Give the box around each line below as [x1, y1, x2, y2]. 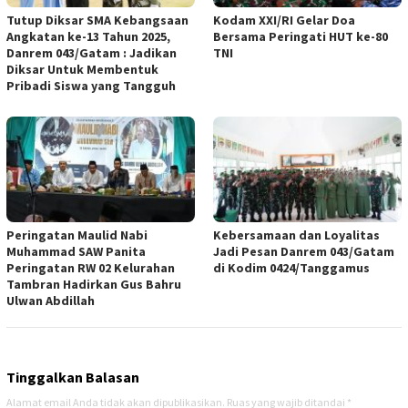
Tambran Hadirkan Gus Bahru [6, 276, 181, 293]
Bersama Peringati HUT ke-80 [213, 28, 388, 46]
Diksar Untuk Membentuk [6, 61, 158, 78]
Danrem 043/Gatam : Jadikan [6, 45, 177, 62]
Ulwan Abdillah [6, 292, 95, 310]
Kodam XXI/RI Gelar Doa [213, 12, 355, 29]
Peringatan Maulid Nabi [6, 227, 148, 244]
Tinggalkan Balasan [6, 368, 139, 387]
